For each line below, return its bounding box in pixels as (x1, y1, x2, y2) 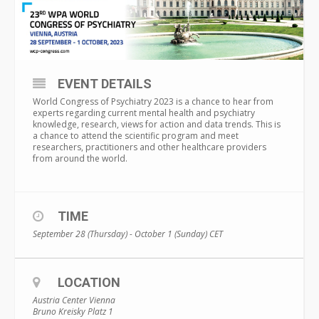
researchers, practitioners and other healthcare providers (33, 140, 266, 153)
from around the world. (33, 152, 127, 164)
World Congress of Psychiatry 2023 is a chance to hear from (33, 95, 273, 108)
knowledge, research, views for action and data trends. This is (33, 117, 281, 130)
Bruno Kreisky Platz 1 (33, 305, 113, 318)
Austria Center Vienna (33, 293, 115, 306)
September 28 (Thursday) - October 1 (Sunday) (33, 227, 209, 240)
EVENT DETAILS (58, 75, 152, 91)
